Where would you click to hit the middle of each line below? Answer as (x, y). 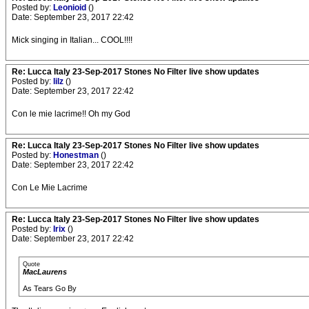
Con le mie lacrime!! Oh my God (71, 114)
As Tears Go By (50, 289)
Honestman (77, 156)
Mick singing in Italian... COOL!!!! (72, 40)
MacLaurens (45, 272)
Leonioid (71, 8)
